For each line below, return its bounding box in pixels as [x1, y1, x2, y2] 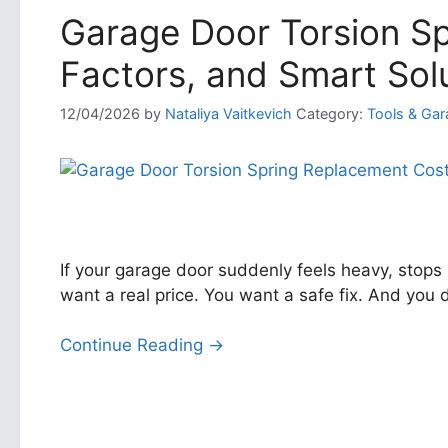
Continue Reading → [60, 335, 224, 356]
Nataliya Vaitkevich [165, 104, 292, 122]
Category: [292, 104, 367, 122]
